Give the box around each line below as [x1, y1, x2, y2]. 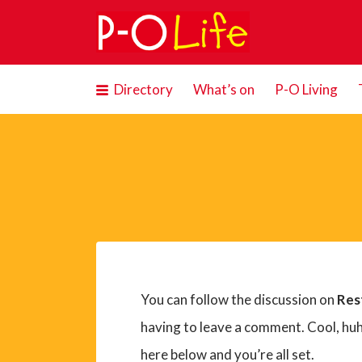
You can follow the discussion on [140, 290, 337, 308]
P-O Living [274, 81, 338, 98]
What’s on [192, 81, 255, 98]
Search [82, 15, 124, 33]
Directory [113, 81, 173, 98]
